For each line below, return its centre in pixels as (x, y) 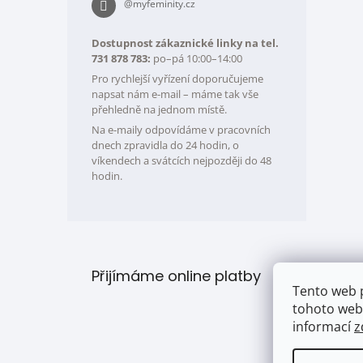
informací (323, 327)
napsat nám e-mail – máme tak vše (175, 94)
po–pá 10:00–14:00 (196, 59)
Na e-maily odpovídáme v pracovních (181, 130)
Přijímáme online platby (176, 276)
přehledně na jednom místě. (159, 110)
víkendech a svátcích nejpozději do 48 (181, 161)
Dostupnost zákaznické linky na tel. (185, 43)
